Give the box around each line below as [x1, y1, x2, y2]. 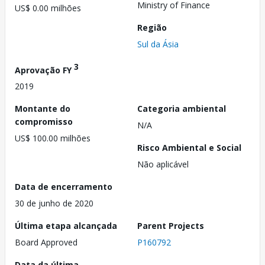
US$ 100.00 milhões [15, 132, 91, 144]
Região [137, 21, 167, 33]
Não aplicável [137, 159, 189, 170]
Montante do [15, 103, 70, 115]
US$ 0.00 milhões [15, 2, 81, 14]
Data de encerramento [15, 181, 112, 193]
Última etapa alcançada [15, 220, 117, 232]
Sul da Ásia [137, 38, 179, 50]
